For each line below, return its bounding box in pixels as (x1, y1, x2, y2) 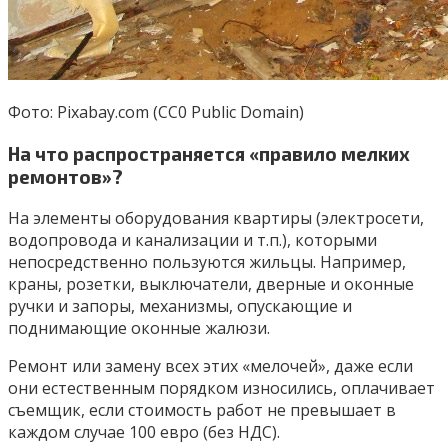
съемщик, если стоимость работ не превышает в (8, 398, 396, 421)
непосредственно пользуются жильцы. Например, (8, 250, 406, 273)
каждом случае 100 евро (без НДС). (8, 420, 280, 443)
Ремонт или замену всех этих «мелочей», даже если (8, 354, 413, 377)
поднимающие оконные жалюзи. (8, 316, 270, 339)
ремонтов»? (8, 165, 123, 189)
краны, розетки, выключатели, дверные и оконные (8, 272, 414, 295)
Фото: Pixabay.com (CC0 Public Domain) (8, 101, 304, 124)
